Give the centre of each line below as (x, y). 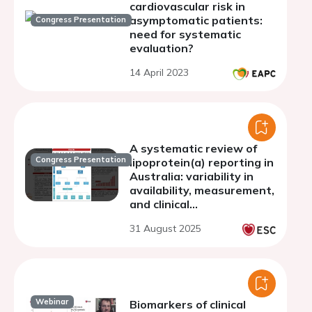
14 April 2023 (159, 72)
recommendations (180, 218)
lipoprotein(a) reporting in (202, 162)
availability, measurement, (202, 190)
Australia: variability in (192, 176)
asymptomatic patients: (196, 20)
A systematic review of (193, 148)
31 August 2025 (165, 228)
